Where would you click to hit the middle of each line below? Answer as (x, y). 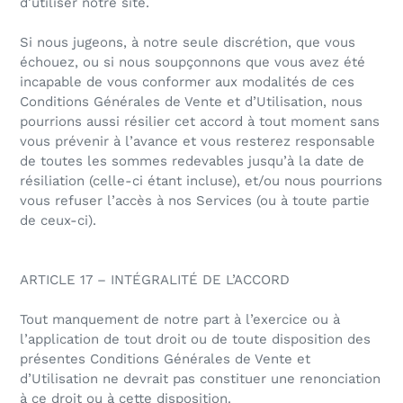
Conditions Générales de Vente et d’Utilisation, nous (191, 102)
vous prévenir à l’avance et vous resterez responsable (197, 142)
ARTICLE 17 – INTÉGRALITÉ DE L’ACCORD (155, 280)
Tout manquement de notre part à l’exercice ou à (180, 320)
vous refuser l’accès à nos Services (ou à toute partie (195, 201)
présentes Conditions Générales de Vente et (165, 359)
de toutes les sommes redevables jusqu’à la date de (192, 161)
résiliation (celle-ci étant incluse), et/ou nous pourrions (201, 181)
